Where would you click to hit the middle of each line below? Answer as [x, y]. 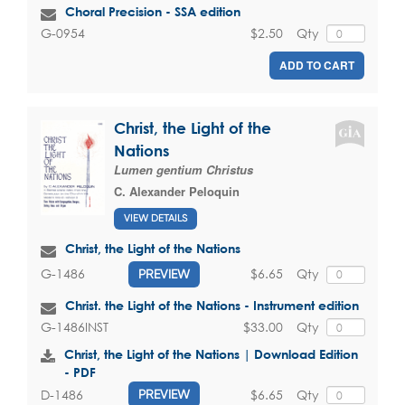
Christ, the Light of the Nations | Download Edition [211, 354]
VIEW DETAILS [155, 218]
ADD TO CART [317, 66]
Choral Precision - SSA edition [153, 11]
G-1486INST [75, 327]
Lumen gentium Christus [184, 170]
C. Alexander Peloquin [177, 192]
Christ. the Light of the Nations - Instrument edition [212, 305]
